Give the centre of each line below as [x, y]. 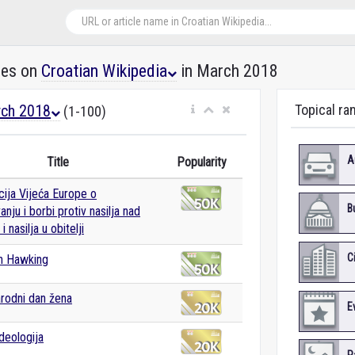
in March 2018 [227, 71]
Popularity [201, 162]
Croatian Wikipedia [104, 71]
